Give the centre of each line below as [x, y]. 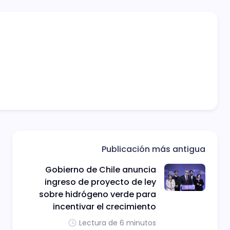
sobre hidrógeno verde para [98, 194]
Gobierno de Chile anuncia [101, 169]
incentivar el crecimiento [104, 206]
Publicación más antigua [154, 149]
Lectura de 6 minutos [118, 223]
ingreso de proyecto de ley [100, 182]
